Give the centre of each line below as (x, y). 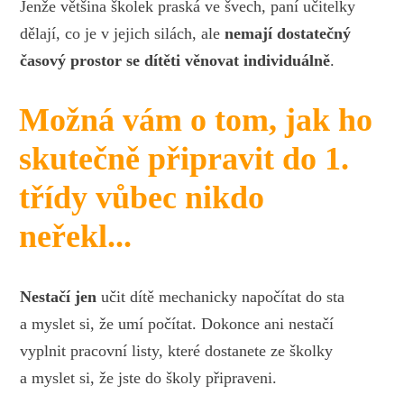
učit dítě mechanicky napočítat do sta (221, 296)
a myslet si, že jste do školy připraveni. (149, 377)
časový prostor (71, 60)
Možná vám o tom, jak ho (195, 119)
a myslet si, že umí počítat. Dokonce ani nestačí (177, 323)
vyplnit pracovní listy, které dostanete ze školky (177, 350)
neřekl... (75, 236)
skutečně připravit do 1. (184, 158)
